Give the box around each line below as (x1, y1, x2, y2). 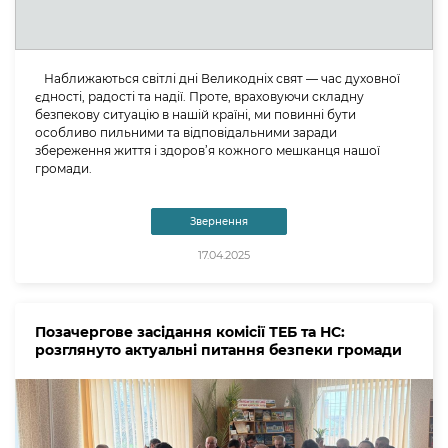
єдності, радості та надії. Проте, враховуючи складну (35, 88, 364, 104)
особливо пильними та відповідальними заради (35, 124, 337, 140)
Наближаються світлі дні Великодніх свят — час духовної (35, 70, 400, 86)
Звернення (190, 214, 248, 228)
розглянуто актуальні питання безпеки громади (35, 340, 402, 359)
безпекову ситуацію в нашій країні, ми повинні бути (35, 106, 356, 122)
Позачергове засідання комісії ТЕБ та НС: (35, 322, 345, 341)
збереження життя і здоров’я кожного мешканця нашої (35, 142, 380, 158)
